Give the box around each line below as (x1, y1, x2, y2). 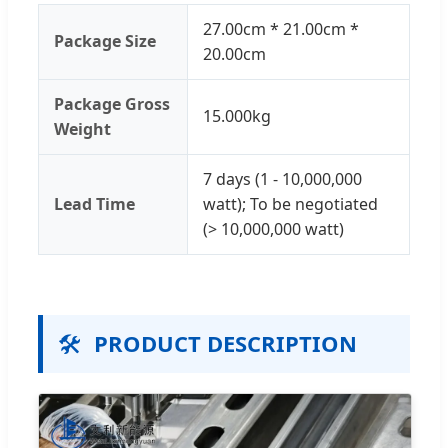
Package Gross (54, 92, 170, 115)
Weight (54, 117, 111, 140)
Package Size (54, 29, 156, 52)
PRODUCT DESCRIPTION (94, 328, 357, 358)
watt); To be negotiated (203, 192, 378, 215)
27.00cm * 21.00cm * (203, 17, 359, 40)
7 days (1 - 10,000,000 (203, 167, 362, 190)
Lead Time (54, 192, 135, 215)
